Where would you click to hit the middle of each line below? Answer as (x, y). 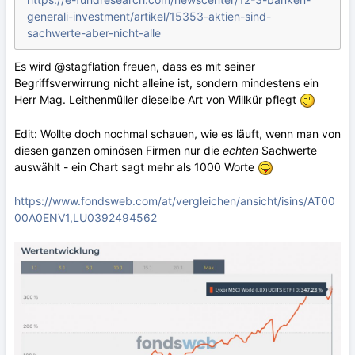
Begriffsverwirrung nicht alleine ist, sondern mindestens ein (166, 83)
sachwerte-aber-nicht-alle (94, 33)
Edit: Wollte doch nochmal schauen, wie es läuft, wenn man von (177, 134)
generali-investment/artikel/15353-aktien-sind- (149, 17)
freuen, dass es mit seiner (187, 67)
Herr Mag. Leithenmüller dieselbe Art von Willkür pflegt (157, 100)
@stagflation (87, 67)
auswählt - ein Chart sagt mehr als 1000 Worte (136, 167)
